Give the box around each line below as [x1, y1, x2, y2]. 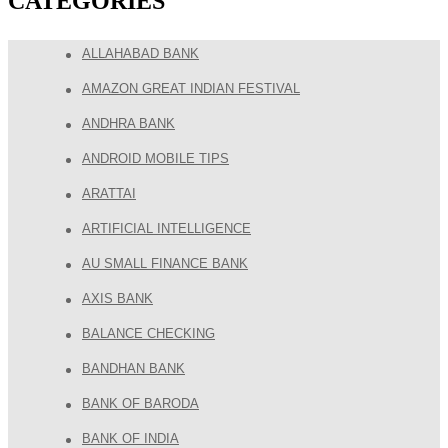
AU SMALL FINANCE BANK [82, 255, 248, 271]
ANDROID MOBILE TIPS [82, 150, 229, 166]
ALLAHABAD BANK [82, 45, 199, 61]
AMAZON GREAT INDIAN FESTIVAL [82, 80, 300, 96]
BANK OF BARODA [82, 395, 199, 411]
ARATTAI [82, 185, 136, 201]
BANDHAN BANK [82, 360, 185, 376]
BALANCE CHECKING [82, 325, 215, 341]
